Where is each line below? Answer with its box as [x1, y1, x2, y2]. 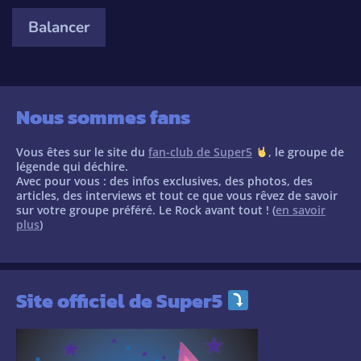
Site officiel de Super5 [16, 285, 226, 317]
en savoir [276, 201, 326, 218]
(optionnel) [11, 13, 84, 32]
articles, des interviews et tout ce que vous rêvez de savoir [16, 187, 338, 203]
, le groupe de [268, 143, 344, 160]
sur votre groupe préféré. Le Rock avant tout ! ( [16, 201, 276, 218]
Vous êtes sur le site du [16, 143, 148, 160]
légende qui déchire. [16, 158, 128, 174]
